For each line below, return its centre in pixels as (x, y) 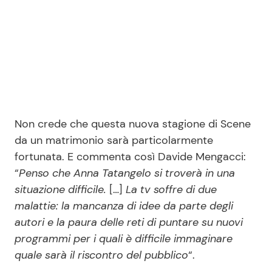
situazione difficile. (60, 189)
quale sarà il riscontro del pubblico (101, 255)
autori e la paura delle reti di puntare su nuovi (129, 222)
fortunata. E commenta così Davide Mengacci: (130, 156)
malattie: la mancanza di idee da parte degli (124, 206)
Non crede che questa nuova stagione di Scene (133, 124)
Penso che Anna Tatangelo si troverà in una (127, 173)
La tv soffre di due (171, 189)
